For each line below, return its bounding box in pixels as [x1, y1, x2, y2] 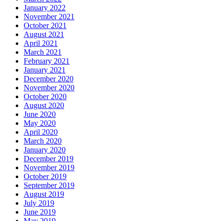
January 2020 [24, 146, 66, 154]
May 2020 [24, 119, 56, 128]
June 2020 [24, 110, 56, 119]
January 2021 [24, 66, 66, 74]
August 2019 [24, 190, 64, 199]
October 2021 [24, 21, 67, 30]
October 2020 [24, 92, 67, 101]
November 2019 [24, 163, 74, 172]
